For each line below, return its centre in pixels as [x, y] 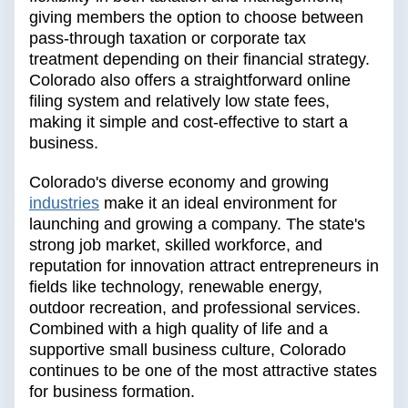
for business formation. [112, 392]
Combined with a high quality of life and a [178, 329]
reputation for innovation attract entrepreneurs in [204, 266]
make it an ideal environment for [218, 204]
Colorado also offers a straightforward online [190, 81]
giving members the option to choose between [196, 18]
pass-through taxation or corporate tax [168, 39]
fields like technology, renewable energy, [176, 287]
